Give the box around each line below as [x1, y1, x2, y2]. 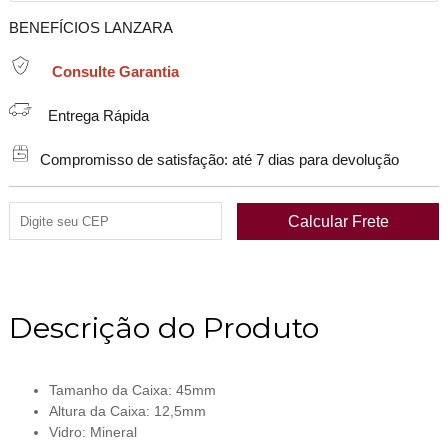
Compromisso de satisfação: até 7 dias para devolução [31, 152, 399, 169]
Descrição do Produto [8, 310, 319, 346]
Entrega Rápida [31, 108, 149, 125]
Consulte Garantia [51, 64, 179, 81]
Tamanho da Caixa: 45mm [48, 381, 216, 398]
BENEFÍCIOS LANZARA [8, 20, 173, 37]
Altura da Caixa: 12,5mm [48, 402, 206, 419]
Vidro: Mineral [48, 423, 137, 440]
